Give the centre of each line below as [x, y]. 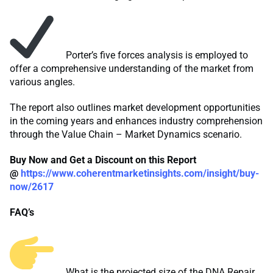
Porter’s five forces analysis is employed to [156, 55]
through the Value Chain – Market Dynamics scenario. [126, 135]
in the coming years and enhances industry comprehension [136, 121]
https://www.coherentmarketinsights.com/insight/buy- [140, 174]
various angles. [42, 82]
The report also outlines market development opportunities [135, 108]
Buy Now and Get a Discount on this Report [103, 160]
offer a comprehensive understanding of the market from [132, 69]
